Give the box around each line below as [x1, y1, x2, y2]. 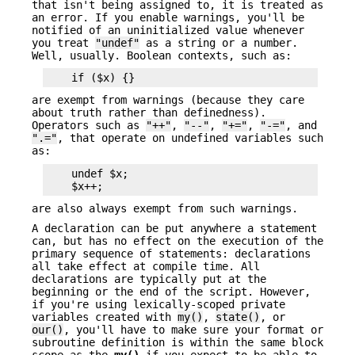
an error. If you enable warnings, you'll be [32, 10, 304, 24]
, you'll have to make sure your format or [63, 323, 323, 336]
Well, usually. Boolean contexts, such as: [32, 48, 292, 62]
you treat [32, 36, 95, 49]
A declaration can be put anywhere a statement [32, 221, 317, 235]
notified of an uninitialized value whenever [32, 23, 304, 36]
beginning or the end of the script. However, [32, 284, 311, 298]
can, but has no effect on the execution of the [32, 234, 323, 247]
